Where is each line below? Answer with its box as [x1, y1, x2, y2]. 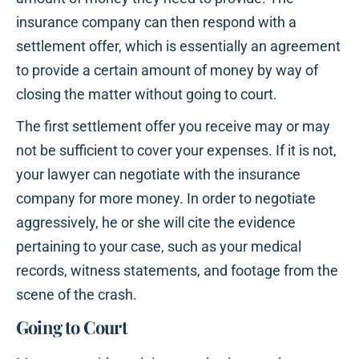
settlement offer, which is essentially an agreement [16, 38, 341, 55]
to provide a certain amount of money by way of [16, 62, 318, 79]
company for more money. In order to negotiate [16, 190, 316, 208]
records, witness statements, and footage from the [16, 262, 338, 280]
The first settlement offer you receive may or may [16, 118, 330, 135]
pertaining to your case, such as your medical [16, 238, 301, 256]
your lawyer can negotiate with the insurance [16, 166, 301, 184]
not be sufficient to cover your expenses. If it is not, [16, 142, 337, 159]
